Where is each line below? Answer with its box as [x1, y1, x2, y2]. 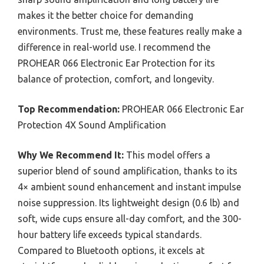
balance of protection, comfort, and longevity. [18, 73, 214, 84]
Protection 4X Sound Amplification [18, 119, 166, 130]
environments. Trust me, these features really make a [18, 25, 242, 37]
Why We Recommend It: [18, 149, 124, 160]
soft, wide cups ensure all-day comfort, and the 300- [18, 213, 242, 224]
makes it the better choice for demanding [18, 9, 193, 21]
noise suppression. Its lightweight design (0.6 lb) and [18, 197, 239, 208]
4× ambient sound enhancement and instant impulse [18, 181, 241, 192]
